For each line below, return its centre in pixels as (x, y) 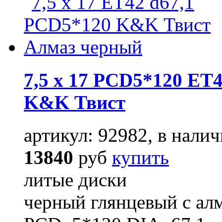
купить (140, 157)
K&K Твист (75, 102)
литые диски (75, 179)
